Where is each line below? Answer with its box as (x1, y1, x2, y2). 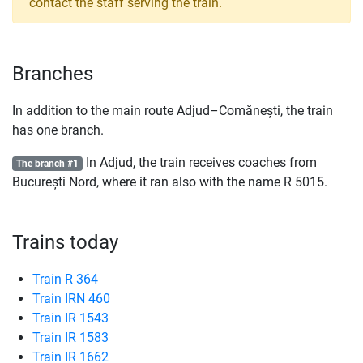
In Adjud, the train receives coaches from (82, 155, 317, 170)
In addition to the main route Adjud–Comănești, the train (12, 103, 333, 118)
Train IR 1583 (32, 330, 109, 345)
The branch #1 (15, 158, 79, 169)
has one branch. (12, 122, 104, 138)
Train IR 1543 (32, 310, 109, 326)
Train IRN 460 (32, 291, 110, 306)
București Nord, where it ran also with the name (12, 174, 284, 190)
